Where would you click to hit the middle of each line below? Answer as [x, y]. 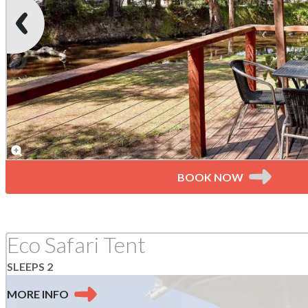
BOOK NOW [210, 177]
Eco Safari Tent [76, 244]
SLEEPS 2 [30, 267]
